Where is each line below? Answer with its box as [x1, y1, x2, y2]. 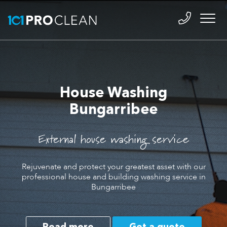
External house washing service [38, 134, 189, 146]
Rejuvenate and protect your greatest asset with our [21, 161, 206, 172]
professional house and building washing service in [21, 171, 206, 182]
